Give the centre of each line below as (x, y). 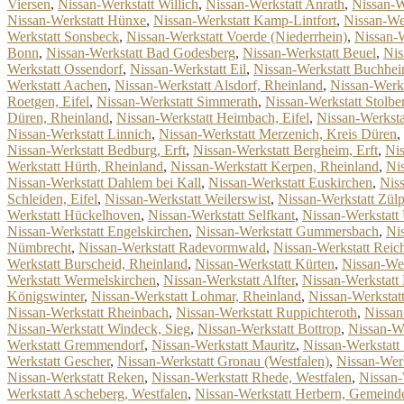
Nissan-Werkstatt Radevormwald (172, 248)
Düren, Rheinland (58, 118)
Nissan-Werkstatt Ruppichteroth (266, 312)
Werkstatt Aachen (57, 85)
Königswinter (46, 296)
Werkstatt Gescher (59, 361)
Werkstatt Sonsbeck (63, 37)
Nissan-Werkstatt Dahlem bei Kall (104, 183)
